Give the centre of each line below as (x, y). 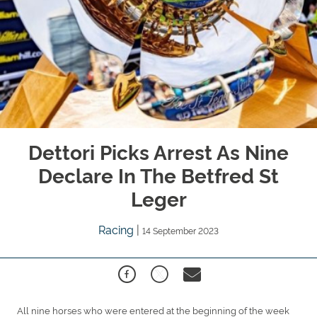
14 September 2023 (180, 230)
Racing (117, 229)
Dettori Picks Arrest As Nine (158, 151)
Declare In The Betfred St (158, 174)
